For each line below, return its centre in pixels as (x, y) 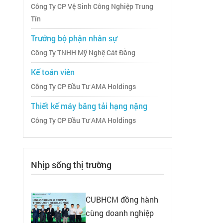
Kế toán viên (53, 72)
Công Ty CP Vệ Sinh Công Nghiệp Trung (92, 7)
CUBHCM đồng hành (122, 200)
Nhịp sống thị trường (71, 165)
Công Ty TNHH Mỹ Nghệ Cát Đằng (83, 53)
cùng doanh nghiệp (120, 213)
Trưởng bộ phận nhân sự (74, 38)
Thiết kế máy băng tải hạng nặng (89, 106)
